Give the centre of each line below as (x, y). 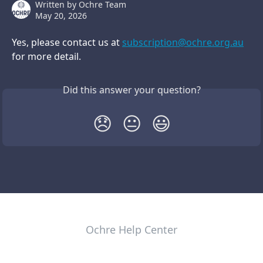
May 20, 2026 (61, 16)
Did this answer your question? (131, 90)
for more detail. (48, 56)
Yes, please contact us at (67, 42)
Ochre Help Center (131, 230)
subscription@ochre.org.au (183, 42)
